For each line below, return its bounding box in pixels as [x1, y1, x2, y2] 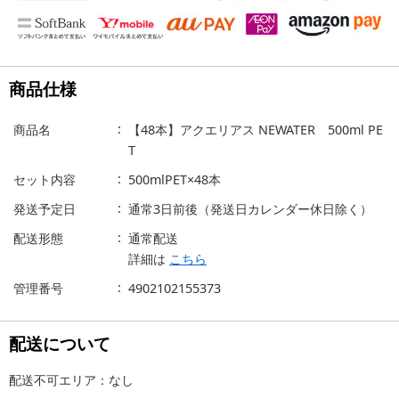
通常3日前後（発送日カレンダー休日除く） [128, 200, 372, 218]
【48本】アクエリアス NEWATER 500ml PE [128, 121, 383, 139]
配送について [9, 331, 110, 356]
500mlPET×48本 [128, 171, 221, 189]
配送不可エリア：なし [9, 371, 134, 389]
